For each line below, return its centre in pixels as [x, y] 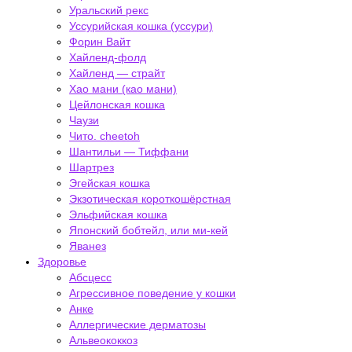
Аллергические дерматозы [137, 324]
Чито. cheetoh [104, 136]
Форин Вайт [100, 42]
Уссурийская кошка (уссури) [141, 26]
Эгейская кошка [110, 183]
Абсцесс [90, 277]
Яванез [88, 246]
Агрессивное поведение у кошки [152, 293]
